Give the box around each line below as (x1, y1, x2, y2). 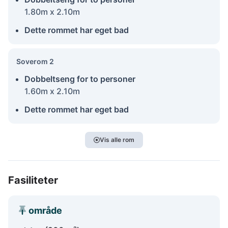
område (28, 205, 62, 216)
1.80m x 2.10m (24, 6, 80, 17)
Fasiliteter (8, 174, 58, 186)
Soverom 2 (16, 56, 54, 66)
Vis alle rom (100, 135, 134, 144)
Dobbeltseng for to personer (24, 73, 135, 84)
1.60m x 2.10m (24, 85, 80, 96)
